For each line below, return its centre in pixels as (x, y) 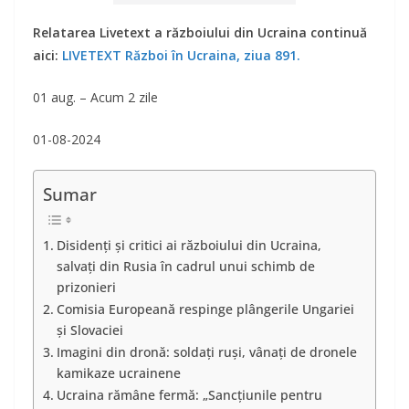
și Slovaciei (89, 330)
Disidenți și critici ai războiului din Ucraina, (189, 246)
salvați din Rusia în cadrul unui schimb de (185, 267)
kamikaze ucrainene (118, 373)
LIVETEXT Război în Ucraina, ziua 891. (181, 56)
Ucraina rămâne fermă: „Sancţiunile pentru (189, 395)
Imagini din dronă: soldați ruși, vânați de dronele (206, 352)
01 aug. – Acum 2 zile (95, 98)
